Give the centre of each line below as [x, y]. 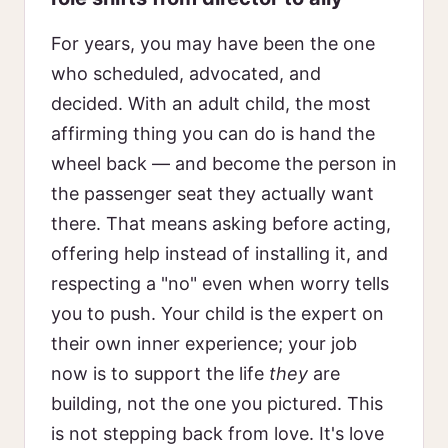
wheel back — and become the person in [224, 163]
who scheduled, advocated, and [186, 73]
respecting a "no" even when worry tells [220, 283]
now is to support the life [160, 373]
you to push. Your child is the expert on [217, 313]
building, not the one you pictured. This [217, 403]
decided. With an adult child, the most [211, 103]
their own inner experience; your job [204, 343]
